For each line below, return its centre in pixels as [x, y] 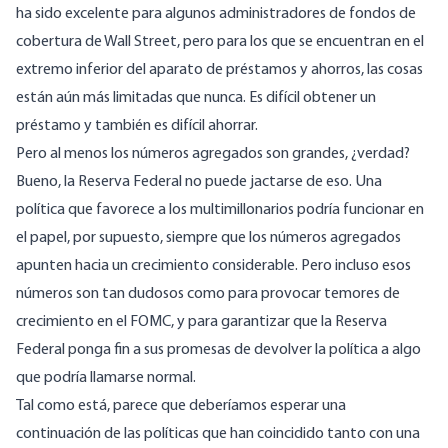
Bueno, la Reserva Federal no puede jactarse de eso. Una [199, 182]
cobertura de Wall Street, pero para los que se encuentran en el [220, 42]
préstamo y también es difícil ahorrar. [137, 126]
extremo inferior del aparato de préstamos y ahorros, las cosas [219, 70]
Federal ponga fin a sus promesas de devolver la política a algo [218, 350]
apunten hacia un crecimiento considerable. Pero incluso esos [213, 266]
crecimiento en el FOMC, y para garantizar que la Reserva [201, 322]
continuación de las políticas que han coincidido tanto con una [218, 434]
